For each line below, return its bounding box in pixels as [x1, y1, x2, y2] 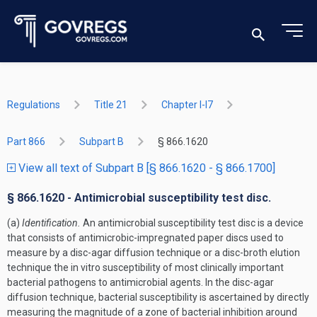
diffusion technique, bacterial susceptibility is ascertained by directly [7, 292, 309, 303]
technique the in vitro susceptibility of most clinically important [7, 262, 284, 273]
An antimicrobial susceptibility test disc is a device [81, 217, 304, 229]
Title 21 [94, 99, 127, 110]
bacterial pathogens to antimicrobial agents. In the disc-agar [7, 277, 274, 288]
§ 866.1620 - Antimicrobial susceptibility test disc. [7, 191, 271, 204]
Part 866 [7, 136, 45, 147]
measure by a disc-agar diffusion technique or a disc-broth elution [7, 247, 300, 258]
